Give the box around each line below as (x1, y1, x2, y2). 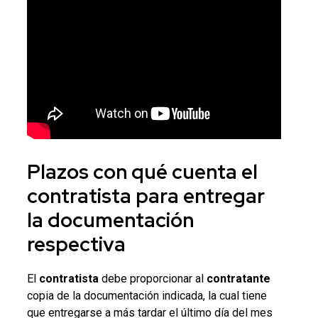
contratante (206, 271, 270, 285)
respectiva (26, 230, 126, 258)
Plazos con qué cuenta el (26, 158, 258, 185)
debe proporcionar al (98, 271, 207, 285)
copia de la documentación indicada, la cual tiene (26, 288, 267, 302)
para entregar (131, 182, 265, 209)
